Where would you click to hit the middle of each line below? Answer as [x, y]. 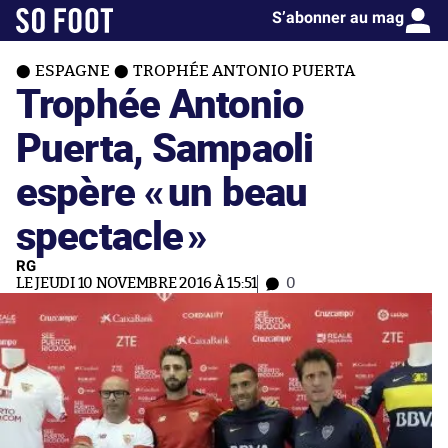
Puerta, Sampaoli [165, 146]
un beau [238, 190]
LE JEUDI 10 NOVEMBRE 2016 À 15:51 [137, 283]
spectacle [100, 234]
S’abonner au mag [338, 17]
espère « [90, 190]
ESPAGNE [72, 71]
